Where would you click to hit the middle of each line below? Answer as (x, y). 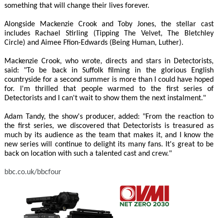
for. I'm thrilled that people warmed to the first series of (109, 89)
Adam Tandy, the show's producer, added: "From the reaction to (109, 117)
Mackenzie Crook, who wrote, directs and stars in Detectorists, (109, 61)
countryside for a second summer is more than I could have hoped (109, 80)
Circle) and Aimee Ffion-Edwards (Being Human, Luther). (94, 43)
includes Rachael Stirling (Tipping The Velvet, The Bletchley (109, 33)
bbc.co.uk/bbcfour (33, 172)
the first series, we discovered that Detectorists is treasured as (109, 126)
